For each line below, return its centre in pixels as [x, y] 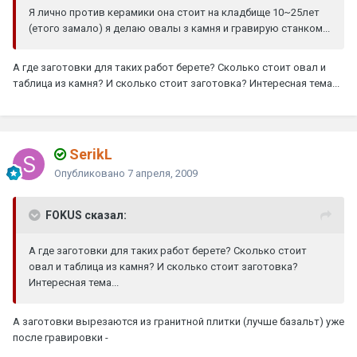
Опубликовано [91, 174]
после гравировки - [61, 338]
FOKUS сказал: [86, 216]
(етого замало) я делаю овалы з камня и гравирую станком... [179, 29]
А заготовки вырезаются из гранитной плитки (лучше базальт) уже [178, 322]
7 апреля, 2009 [163, 174]
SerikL [89, 155]
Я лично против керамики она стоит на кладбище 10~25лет [174, 13]
